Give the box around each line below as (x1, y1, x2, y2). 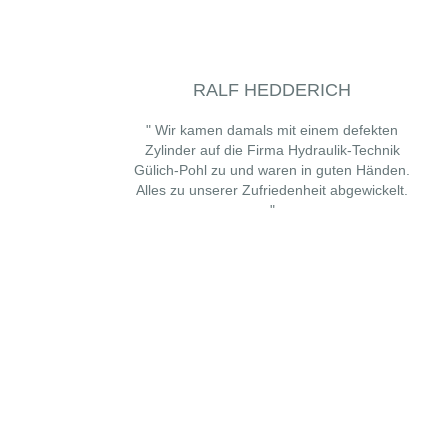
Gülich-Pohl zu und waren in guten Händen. (134, 162, 410, 178)
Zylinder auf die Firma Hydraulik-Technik (144, 142, 400, 158)
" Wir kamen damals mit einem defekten (146, 122, 398, 138)
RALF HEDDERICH (193, 80, 351, 100)
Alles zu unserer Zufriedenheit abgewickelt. (136, 182, 408, 198)
